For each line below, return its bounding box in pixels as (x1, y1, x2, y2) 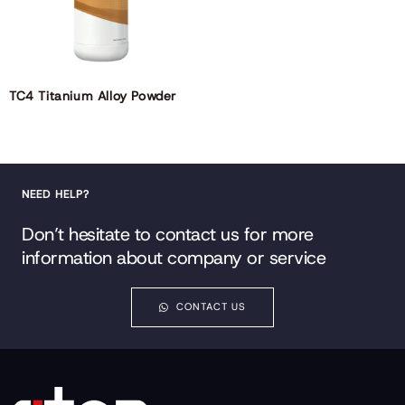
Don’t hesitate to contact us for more (22, 221, 314, 246)
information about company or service (22, 245, 325, 269)
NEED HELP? (22, 186, 89, 202)
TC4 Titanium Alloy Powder (9, 87, 176, 104)
